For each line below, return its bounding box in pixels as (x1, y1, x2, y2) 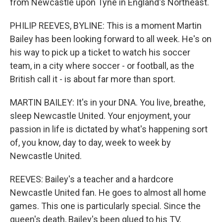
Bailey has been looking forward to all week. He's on (10, 33, 212, 44)
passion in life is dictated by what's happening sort (10, 123, 208, 134)
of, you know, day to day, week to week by (10, 137, 171, 148)
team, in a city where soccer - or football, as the (10, 60, 194, 71)
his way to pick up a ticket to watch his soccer (10, 47, 190, 57)
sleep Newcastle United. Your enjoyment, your (10, 110, 191, 121)
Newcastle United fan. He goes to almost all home (10, 187, 206, 198)
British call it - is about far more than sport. (10, 73, 175, 84)
